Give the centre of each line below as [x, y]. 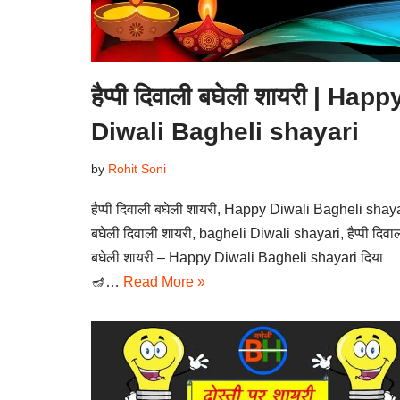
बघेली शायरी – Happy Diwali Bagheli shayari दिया [237, 257]
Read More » [164, 281]
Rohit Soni [137, 168]
